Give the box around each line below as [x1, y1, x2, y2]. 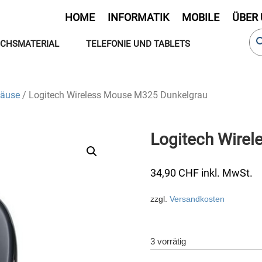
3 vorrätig [150, 236, 186, 246]
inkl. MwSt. [201, 166, 253, 179]
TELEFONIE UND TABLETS [86, 39, 191, 49]
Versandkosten [170, 194, 225, 204]
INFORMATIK [108, 11, 170, 23]
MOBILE [182, 11, 220, 23]
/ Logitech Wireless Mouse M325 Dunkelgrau [20, 89, 208, 101]
